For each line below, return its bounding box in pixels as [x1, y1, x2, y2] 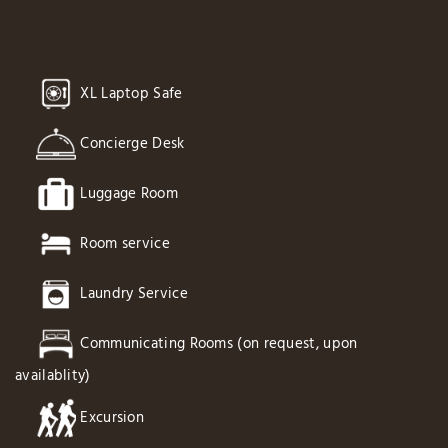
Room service [76, 232, 170, 257]
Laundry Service [76, 282, 188, 307]
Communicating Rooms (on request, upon [76, 332, 358, 357]
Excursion [76, 406, 144, 431]
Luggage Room [76, 182, 178, 207]
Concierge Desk [76, 132, 185, 157]
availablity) [15, 364, 91, 389]
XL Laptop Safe [76, 82, 183, 107]
